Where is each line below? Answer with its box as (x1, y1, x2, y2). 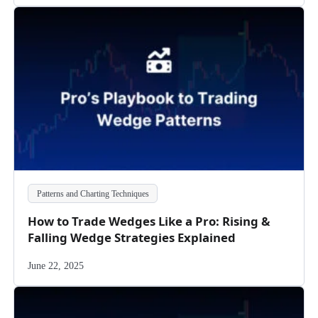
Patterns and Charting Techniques (36, 188, 149, 199)
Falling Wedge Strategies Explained (28, 229, 236, 246)
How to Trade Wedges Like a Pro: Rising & (28, 213, 271, 230)
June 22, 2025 (28, 259, 84, 271)
